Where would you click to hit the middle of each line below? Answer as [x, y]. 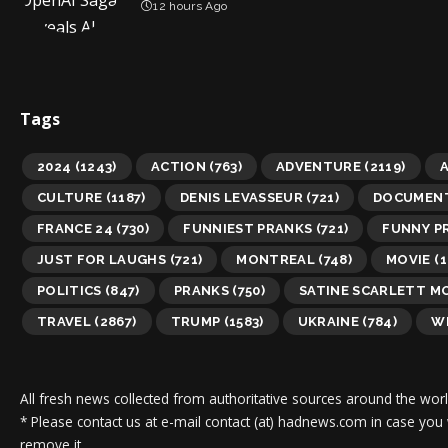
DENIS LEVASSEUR [241, 197]
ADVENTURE [318, 166]
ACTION [178, 166]
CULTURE [70, 197]
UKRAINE [328, 321]
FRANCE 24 [75, 228]
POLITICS [69, 290]
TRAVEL [64, 321]
